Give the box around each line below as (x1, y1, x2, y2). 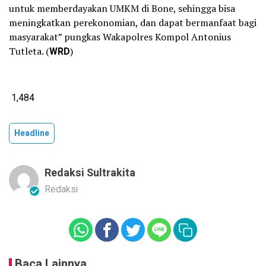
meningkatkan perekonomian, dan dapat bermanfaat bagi (9, 16, 256, 30)
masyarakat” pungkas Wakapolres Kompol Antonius (9, 30, 231, 44)
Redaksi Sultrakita (45, 165, 135, 182)
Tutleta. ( (9, 45, 49, 58)
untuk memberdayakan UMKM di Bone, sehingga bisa (9, 2, 235, 15)
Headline (14, 127, 49, 140)
